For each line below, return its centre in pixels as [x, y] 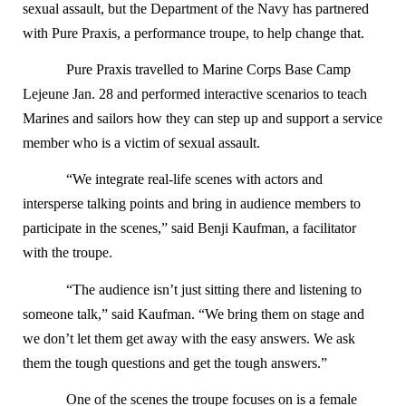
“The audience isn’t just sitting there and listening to [214, 289]
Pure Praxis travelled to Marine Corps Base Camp [208, 69]
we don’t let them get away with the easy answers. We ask [189, 338]
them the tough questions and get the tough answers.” [175, 362]
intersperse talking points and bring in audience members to [192, 204]
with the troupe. [68, 253]
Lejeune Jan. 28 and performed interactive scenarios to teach [195, 93]
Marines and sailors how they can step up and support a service [203, 118]
